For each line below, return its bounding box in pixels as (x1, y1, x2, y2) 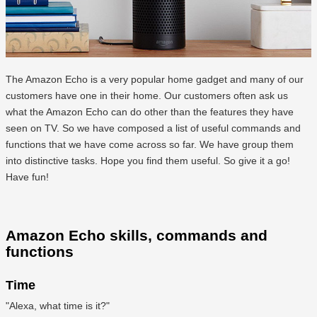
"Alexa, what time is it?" (6, 300, 110, 312)
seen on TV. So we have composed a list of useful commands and (6, 122, 301, 134)
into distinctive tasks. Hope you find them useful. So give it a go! (6, 154, 290, 166)
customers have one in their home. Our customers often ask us (6, 89, 288, 101)
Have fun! (6, 171, 49, 183)
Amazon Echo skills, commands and (6, 227, 267, 244)
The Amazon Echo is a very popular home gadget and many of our (6, 73, 304, 85)
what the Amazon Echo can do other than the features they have (6, 105, 294, 117)
